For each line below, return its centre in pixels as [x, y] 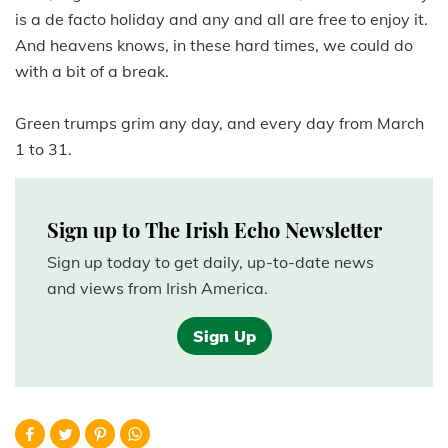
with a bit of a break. [92, 71]
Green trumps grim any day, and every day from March [219, 123]
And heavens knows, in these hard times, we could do [214, 45]
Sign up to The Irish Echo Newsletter [214, 230]
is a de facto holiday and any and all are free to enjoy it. [221, 19]
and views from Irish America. [157, 288]
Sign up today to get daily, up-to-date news [210, 262]
